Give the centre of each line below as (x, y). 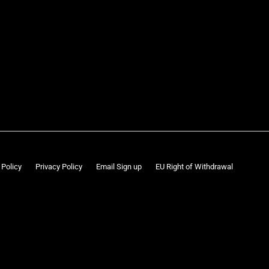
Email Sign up (119, 167)
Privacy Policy (59, 167)
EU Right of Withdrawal (194, 167)
